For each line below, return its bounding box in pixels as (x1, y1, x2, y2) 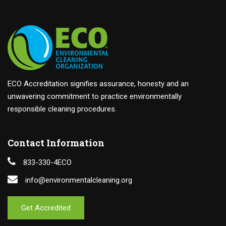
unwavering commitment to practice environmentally (8, 92, 182, 101)
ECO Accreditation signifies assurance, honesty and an (8, 79, 189, 88)
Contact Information (8, 137, 104, 149)
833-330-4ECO (23, 158, 72, 167)
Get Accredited (21, 203, 71, 212)
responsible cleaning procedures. (8, 104, 117, 114)
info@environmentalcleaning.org (25, 176, 132, 185)
